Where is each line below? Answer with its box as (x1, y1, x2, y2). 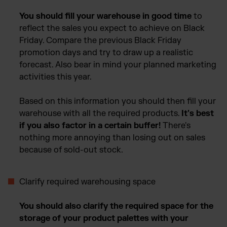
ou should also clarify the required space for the (24, 201, 213, 211)
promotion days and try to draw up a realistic (19, 47, 193, 58)
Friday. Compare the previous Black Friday (19, 35, 181, 46)
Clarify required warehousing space (19, 176, 156, 187)
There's (161, 120, 191, 131)
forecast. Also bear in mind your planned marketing (19, 59, 216, 70)
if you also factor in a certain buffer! (19, 120, 161, 131)
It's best (181, 108, 214, 119)
